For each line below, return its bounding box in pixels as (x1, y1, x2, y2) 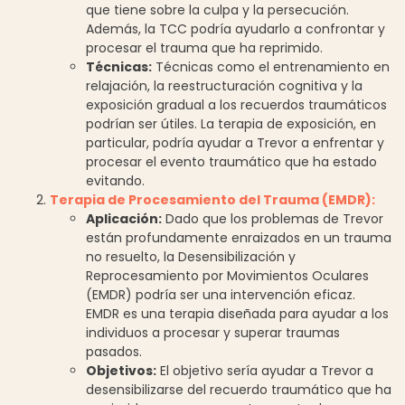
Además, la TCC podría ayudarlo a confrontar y (86, 19, 385, 38)
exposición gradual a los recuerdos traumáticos (86, 95, 387, 114)
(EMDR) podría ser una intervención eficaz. (86, 285, 355, 304)
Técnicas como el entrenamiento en (152, 57, 390, 76)
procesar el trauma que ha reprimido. (86, 38, 323, 57)
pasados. (86, 342, 142, 361)
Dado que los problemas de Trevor (162, 209, 383, 228)
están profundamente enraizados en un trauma (86, 228, 391, 247)
